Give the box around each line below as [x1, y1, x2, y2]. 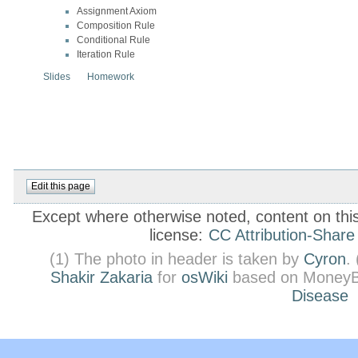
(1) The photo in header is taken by [50, 249, 304, 268]
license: [149, 226, 208, 245]
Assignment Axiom [77, 5, 157, 17]
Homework [87, 70, 134, 82]
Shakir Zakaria [50, 268, 153, 286]
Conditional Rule [77, 34, 150, 46]
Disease [291, 286, 348, 304]
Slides [43, 70, 70, 82]
